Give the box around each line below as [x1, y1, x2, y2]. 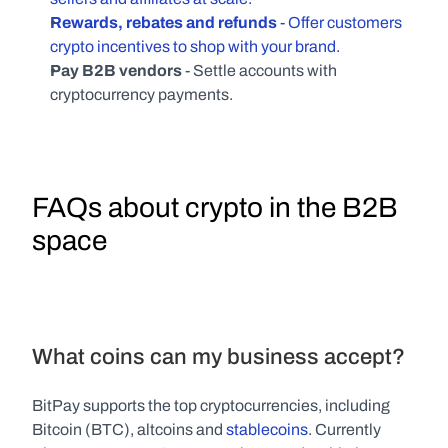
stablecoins [226, 421, 308, 438]
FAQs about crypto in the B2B [32, 192, 398, 223]
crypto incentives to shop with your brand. [50, 38, 340, 55]
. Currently [308, 421, 381, 438]
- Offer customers [277, 14, 402, 31]
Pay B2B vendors [50, 62, 182, 79]
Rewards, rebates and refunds [50, 14, 277, 31]
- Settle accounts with [182, 62, 337, 79]
